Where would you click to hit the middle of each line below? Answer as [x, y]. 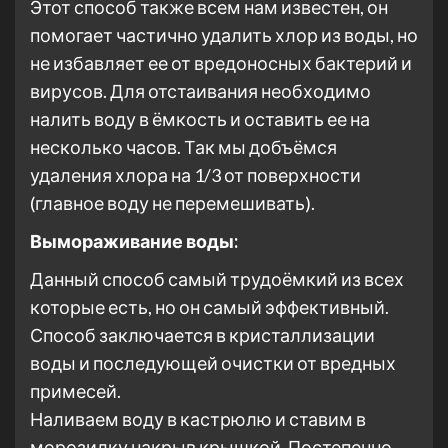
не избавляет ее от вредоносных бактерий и [221, 63]
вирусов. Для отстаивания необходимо [200, 91]
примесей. [75, 391]
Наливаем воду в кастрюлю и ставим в [198, 419]
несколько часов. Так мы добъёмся [183, 147]
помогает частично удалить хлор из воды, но [224, 35]
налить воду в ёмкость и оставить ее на [200, 119]
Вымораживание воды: [134, 241]
